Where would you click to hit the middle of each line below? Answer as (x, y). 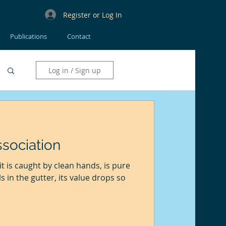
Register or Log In (93, 15)
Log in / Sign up (75, 70)
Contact (79, 36)
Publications (29, 36)
